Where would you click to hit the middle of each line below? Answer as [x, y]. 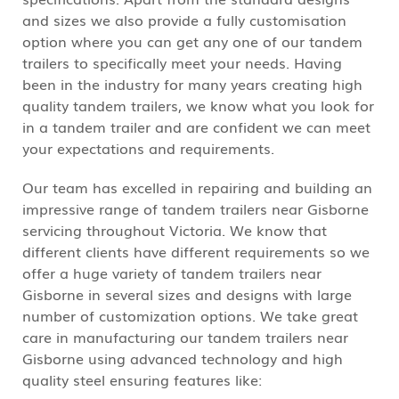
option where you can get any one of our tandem [192, 41]
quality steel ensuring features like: [142, 379]
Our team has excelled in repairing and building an [197, 187]
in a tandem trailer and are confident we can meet [196, 126]
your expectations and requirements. [148, 148]
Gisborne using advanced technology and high [183, 358]
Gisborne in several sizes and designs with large [187, 294]
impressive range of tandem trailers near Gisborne [195, 208]
